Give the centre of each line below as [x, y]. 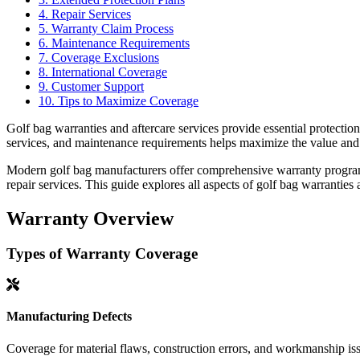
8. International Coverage [103, 72]
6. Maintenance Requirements [114, 43]
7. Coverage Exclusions [99, 57]
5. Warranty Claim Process [106, 28]
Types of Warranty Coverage [102, 254]
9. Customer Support [91, 86]
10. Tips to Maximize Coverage [119, 100]
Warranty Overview [90, 218]
